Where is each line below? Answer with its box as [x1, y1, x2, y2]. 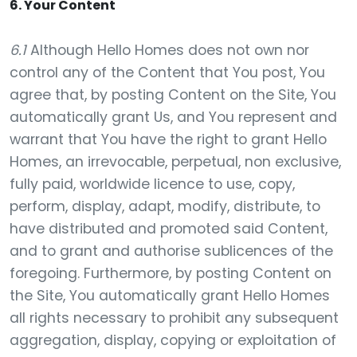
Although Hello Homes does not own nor [26, 41, 309, 60]
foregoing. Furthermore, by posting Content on [10, 264, 331, 283]
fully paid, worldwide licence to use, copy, [10, 175, 295, 194]
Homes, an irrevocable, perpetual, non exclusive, [10, 152, 341, 171]
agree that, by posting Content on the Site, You [10, 85, 336, 104]
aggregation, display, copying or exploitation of [10, 331, 336, 350]
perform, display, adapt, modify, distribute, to [10, 197, 320, 216]
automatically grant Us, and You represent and [10, 108, 337, 127]
